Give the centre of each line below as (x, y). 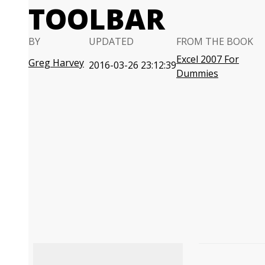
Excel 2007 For (208, 59)
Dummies (197, 73)
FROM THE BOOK (215, 41)
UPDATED (111, 41)
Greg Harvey (56, 63)
